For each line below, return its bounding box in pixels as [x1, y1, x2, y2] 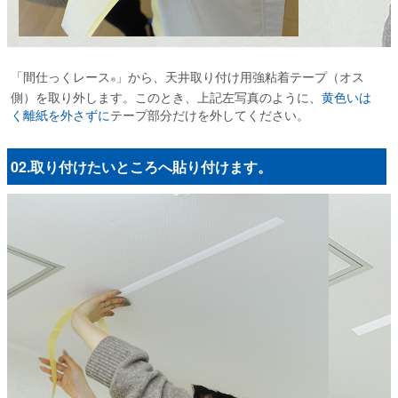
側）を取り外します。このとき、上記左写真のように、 [10, 87, 322, 106]
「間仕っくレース [10, 67, 110, 85]
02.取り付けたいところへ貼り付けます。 [10, 155, 272, 177]
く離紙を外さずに [10, 105, 110, 123]
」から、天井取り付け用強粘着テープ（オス [115, 67, 364, 85]
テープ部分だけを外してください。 [109, 105, 309, 123]
